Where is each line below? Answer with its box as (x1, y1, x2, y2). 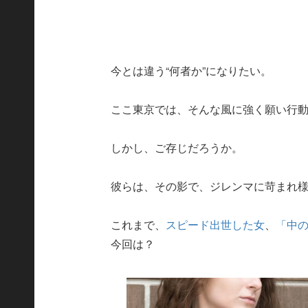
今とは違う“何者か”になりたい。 (111, 62, 272, 78)
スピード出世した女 (166, 216, 265, 232)
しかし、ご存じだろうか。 (111, 139, 243, 155)
